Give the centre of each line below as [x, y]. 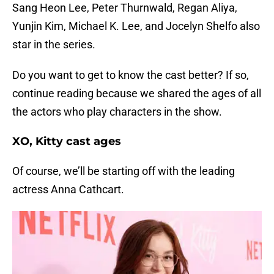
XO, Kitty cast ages [67, 142]
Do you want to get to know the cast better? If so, [131, 75]
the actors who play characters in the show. [117, 112]
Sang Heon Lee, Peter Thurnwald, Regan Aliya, [125, 8]
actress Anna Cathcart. [68, 190]
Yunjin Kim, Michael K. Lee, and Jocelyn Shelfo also [136, 26]
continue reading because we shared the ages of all [137, 94]
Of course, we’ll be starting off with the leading [124, 171]
